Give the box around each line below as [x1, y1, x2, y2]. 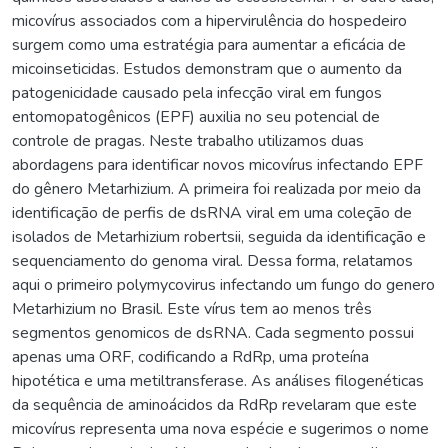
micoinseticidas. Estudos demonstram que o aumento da [12, 57, 402, 80]
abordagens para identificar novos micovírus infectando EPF [12, 153, 423, 176]
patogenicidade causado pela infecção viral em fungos [12, 81, 382, 104]
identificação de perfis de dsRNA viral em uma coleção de [12, 201, 412, 224]
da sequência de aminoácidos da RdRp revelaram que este [12, 393, 417, 416]
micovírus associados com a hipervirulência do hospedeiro [12, 9, 407, 32]
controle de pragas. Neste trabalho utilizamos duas [12, 129, 364, 152]
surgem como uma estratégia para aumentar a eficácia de [12, 33, 406, 56]
